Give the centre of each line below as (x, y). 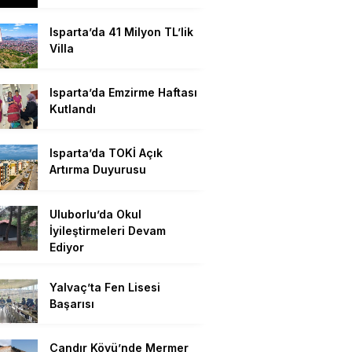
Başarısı (72, 303)
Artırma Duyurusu (98, 170)
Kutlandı (73, 108)
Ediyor (67, 247)
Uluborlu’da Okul (95, 214)
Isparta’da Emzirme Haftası (123, 92)
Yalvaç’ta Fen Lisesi (105, 287)
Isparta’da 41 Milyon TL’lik (121, 31)
